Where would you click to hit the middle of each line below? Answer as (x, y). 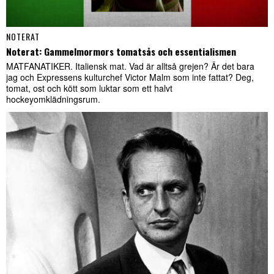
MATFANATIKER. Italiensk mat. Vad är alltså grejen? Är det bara (130, 66)
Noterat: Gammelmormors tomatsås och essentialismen (121, 52)
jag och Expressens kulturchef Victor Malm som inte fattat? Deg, (130, 77)
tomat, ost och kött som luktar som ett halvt (89, 88)
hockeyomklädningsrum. (53, 99)
